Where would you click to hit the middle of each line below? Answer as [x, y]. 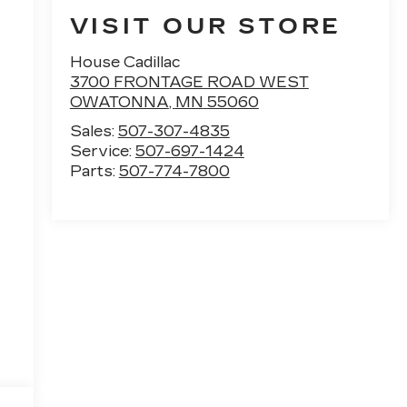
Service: [102, 151]
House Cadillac [124, 62]
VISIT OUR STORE [205, 26]
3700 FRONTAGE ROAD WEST [189, 82]
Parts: [94, 171]
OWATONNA [119, 102]
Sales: [94, 131]
